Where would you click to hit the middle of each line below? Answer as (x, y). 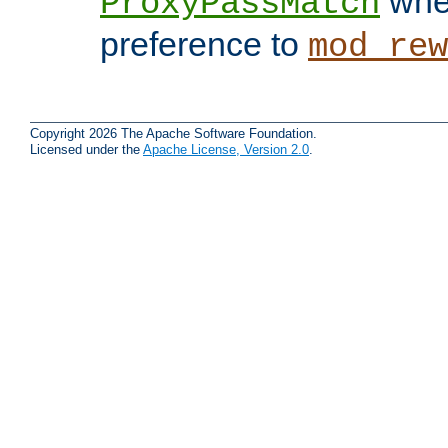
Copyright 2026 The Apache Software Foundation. (173, 134)
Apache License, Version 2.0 (226, 150)
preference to (204, 43)
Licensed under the (86, 150)
